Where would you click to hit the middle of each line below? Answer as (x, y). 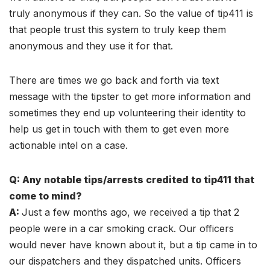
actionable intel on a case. (68, 145)
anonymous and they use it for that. (91, 46)
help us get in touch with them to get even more (119, 129)
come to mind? (46, 196)
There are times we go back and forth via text (114, 80)
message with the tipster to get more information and (130, 96)
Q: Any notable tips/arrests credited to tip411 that (132, 180)
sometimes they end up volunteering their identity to (127, 113)
